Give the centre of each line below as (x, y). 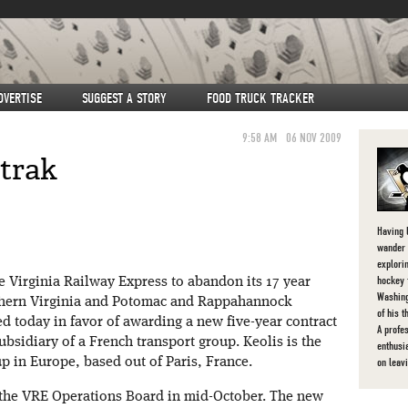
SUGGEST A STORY (124, 98)
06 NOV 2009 (314, 138)
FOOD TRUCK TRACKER (260, 98)
